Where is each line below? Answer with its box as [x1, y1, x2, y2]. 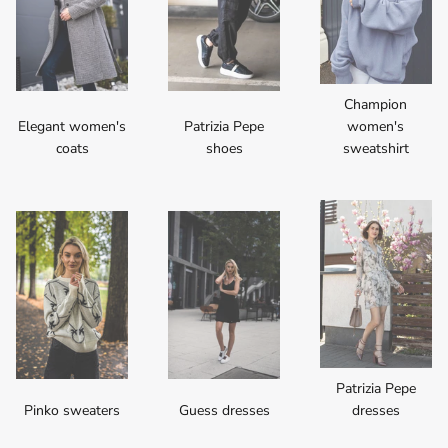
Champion [344, 94, 408, 114]
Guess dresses [178, 400, 270, 420]
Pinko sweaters [24, 400, 121, 420]
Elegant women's [18, 116, 127, 136]
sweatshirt [342, 138, 409, 158]
